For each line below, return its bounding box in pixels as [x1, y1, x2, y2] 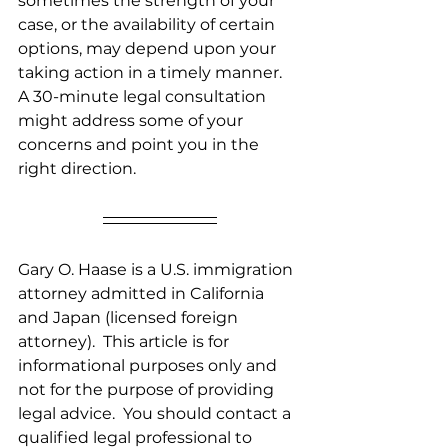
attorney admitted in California [18, 284, 268, 304]
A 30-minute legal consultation [18, 87, 270, 107]
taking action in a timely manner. [18, 63, 290, 83]
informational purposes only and [18, 356, 281, 376]
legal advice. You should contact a [18, 404, 295, 424]
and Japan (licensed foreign [18, 308, 242, 328]
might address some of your [18, 111, 247, 131]
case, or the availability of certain [18, 15, 279, 35]
